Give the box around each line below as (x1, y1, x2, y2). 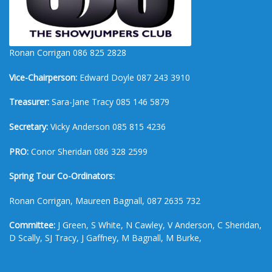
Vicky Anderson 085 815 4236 (48, 120, 166, 132)
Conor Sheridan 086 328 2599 (29, 145, 148, 157)
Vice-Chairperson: (9, 71, 77, 83)
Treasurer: (9, 96, 49, 108)
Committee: (9, 219, 55, 231)
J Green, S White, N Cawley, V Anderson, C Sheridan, (55, 219, 262, 231)
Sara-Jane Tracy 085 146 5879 (49, 96, 169, 108)
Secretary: (9, 120, 48, 132)
